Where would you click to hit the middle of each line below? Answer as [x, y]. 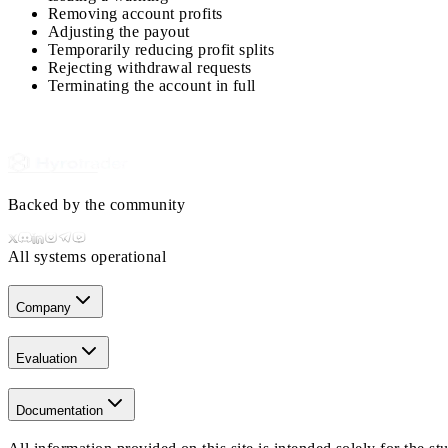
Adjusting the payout [119, 32]
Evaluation [46, 359]
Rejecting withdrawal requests [150, 68]
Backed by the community [97, 204]
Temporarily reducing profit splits [161, 50]
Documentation [59, 411]
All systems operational [87, 256]
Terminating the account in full [152, 86]
